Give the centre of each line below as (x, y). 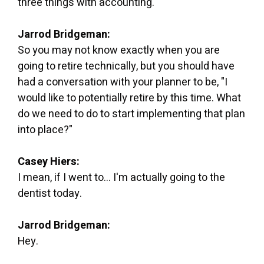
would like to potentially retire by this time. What (129, 98)
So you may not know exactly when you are (119, 50)
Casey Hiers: (49, 161)
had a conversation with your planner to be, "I (123, 82)
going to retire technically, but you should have (126, 66)
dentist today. (50, 193)
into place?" (45, 130)
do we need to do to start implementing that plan (131, 114)
